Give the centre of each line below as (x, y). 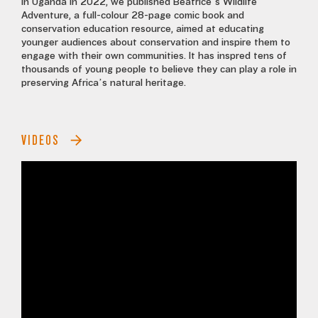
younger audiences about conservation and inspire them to (156, 43)
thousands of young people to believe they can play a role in (159, 70)
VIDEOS (40, 140)
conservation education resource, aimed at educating (143, 29)
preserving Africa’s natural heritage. (104, 83)
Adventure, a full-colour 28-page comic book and (133, 16)
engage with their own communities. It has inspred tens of (154, 56)
